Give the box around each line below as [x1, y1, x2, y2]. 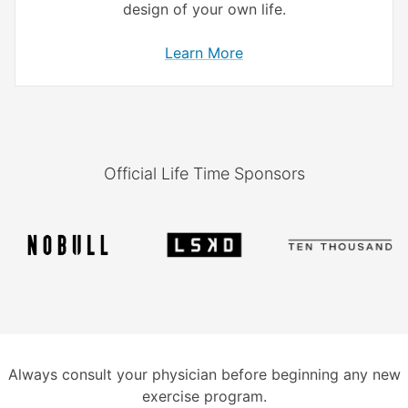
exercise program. [141, 386, 267, 405]
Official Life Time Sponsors [103, 164, 305, 184]
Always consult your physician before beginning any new [7, 364, 401, 383]
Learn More [165, 44, 243, 63]
